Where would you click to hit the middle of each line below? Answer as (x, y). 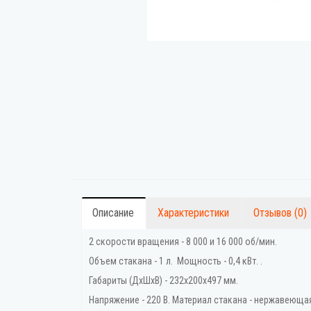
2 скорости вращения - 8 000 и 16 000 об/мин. (184, 242)
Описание (113, 213)
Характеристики (193, 213)
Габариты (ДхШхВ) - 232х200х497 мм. (163, 280)
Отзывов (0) (280, 213)
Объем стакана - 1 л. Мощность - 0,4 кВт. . (176, 261)
